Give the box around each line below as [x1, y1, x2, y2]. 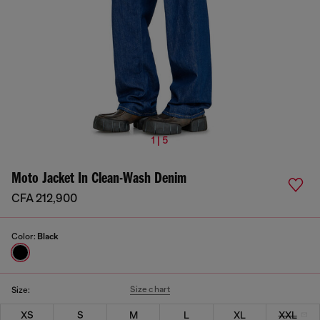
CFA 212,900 [11, 192, 77, 205]
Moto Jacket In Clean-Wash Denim [11, 171, 186, 187]
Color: [11, 231, 37, 241]
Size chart [130, 284, 171, 294]
